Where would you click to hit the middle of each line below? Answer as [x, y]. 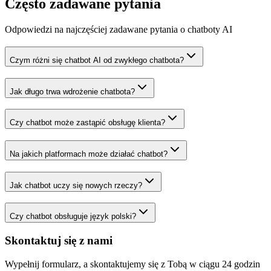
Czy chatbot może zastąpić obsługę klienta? [87, 123]
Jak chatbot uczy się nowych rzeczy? [76, 185]
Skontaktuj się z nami [59, 241]
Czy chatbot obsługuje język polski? [73, 217]
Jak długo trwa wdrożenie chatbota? [72, 91]
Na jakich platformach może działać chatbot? [89, 154]
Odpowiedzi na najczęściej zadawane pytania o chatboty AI [119, 30]
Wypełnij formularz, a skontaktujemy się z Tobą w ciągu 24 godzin [132, 264]
